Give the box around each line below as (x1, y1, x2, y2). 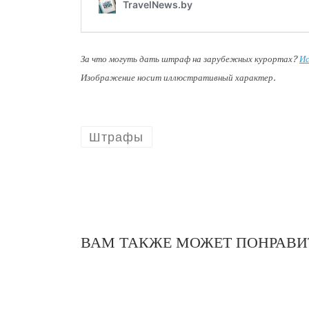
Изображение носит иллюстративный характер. (81, 72, 276, 83)
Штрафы (89, 130, 144, 144)
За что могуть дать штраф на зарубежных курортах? (81, 53, 299, 64)
